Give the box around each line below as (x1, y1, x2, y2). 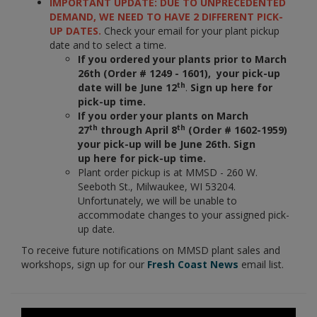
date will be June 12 (78, 80, 177, 94)
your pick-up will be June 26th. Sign (78, 137, 255, 151)
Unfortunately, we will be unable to (78, 193, 237, 207)
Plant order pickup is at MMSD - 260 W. (78, 165, 258, 179)
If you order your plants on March (78, 108, 248, 122)
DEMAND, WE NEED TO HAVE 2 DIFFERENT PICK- (50, 9, 283, 23)
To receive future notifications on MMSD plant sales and (21, 243, 280, 257)
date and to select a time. (50, 38, 166, 52)
